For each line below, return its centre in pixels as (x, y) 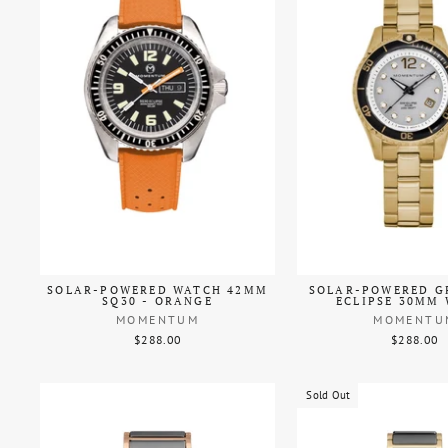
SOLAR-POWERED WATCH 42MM (157, 289)
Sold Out (328, 394)
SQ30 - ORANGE (157, 300)
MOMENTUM (157, 319)
